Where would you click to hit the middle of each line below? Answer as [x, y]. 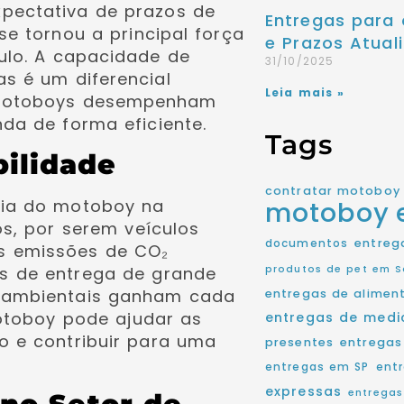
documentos [307, 243]
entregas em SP [317, 367]
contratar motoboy [333, 191]
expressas [303, 391]
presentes [299, 342]
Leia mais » [305, 92]
